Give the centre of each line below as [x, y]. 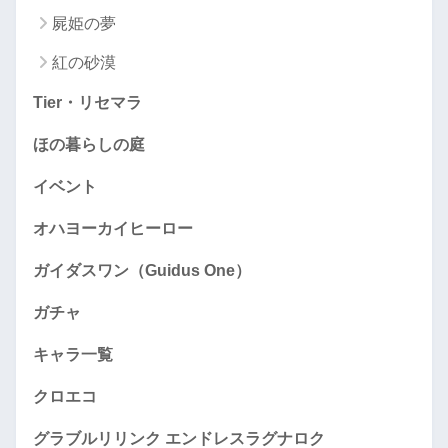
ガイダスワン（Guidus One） [142, 270]
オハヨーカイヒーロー [113, 228]
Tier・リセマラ [87, 102]
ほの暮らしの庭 [89, 144]
